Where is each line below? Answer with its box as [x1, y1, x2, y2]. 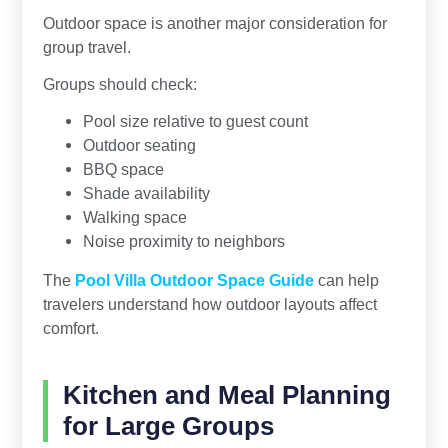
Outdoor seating [82, 136, 196, 155]
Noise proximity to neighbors [82, 232, 285, 251]
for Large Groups [62, 412, 274, 441]
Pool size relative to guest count [82, 112, 308, 131]
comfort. [42, 319, 99, 338]
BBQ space [82, 160, 164, 179]
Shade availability [82, 184, 210, 203]
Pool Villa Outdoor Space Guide [74, 271, 314, 290]
